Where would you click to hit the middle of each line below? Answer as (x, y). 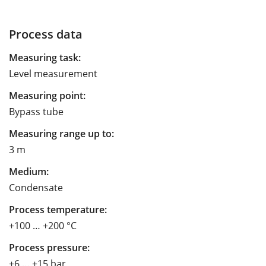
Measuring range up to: (61, 133)
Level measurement (53, 73)
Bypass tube (36, 111)
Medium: (29, 171)
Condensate (36, 187)
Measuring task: (45, 57)
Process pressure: (49, 247)
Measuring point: (47, 95)
